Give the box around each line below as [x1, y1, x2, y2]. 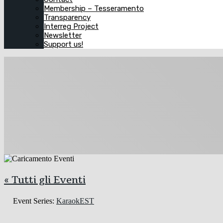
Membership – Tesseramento [44, 3, 144, 13]
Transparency [44, 12, 91, 22]
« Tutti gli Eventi [4, 173, 86, 187]
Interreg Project [44, 21, 99, 31]
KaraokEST [56, 196, 94, 205]
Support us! [44, 39, 83, 49]
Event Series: [13, 196, 56, 205]
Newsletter [44, 30, 82, 40]
